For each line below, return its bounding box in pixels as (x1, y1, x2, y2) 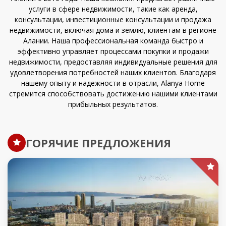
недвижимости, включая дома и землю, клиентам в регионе (10, 25, 216, 35)
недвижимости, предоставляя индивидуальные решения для (9, 57, 217, 67)
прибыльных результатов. (68, 99, 158, 109)
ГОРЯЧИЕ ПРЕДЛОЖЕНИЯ (26, 135, 171, 150)
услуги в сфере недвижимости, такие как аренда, (28, 4, 198, 14)
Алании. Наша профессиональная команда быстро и (23, 36, 203, 46)
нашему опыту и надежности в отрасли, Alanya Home (21, 78, 205, 88)
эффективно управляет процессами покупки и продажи (17, 46, 209, 56)
